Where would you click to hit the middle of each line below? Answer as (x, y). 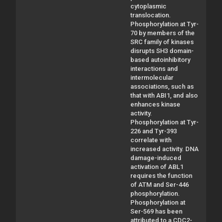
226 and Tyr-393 (154, 131)
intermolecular (152, 77)
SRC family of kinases (162, 42)
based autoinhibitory (160, 59)
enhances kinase (155, 104)
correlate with (151, 140)
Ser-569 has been (156, 211)
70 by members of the (163, 33)
